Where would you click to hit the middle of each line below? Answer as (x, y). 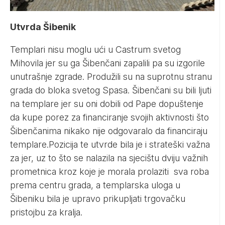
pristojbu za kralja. (46, 212)
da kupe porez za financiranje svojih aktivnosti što (109, 118)
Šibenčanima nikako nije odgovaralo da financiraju (109, 131)
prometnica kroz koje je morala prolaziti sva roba (109, 172)
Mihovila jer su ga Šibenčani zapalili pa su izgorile (107, 63)
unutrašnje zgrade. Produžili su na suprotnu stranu (111, 77)
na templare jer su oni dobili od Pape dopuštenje (107, 104)
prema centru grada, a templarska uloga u (95, 185)
